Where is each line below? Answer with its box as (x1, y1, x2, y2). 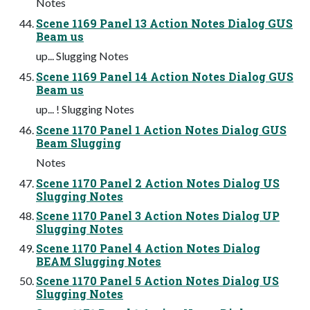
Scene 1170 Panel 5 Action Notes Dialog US (36, 273, 279, 288)
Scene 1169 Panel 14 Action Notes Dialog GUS (36, 69, 293, 84)
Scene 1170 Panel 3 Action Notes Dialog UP (36, 208, 280, 223)
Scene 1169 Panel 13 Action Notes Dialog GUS (36, 15, 293, 30)
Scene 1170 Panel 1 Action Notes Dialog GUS (36, 122, 286, 137)
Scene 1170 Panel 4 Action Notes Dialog (36, 240, 260, 255)
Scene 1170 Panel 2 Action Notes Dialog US (36, 175, 280, 190)
